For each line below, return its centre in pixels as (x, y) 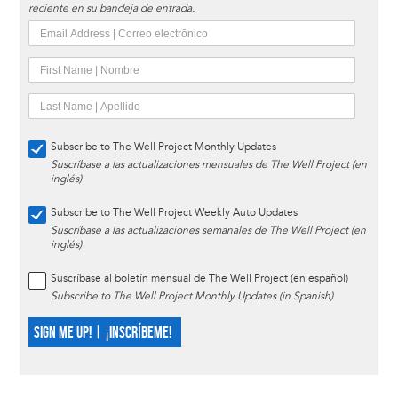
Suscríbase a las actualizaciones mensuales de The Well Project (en (208, 165)
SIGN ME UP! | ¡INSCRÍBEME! (102, 333)
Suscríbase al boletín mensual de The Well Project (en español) (199, 279)
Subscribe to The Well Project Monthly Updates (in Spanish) (191, 297)
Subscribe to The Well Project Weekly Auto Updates (174, 213)
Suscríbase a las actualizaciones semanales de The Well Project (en (208, 231)
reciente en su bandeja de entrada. (111, 9)
